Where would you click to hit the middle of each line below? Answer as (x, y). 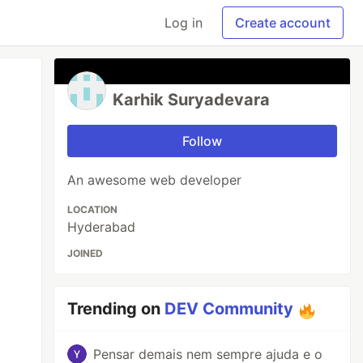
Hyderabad (102, 227)
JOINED (85, 253)
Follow (203, 141)
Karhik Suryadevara (192, 100)
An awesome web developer (155, 180)
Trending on (116, 309)
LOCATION (93, 209)
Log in (184, 23)
